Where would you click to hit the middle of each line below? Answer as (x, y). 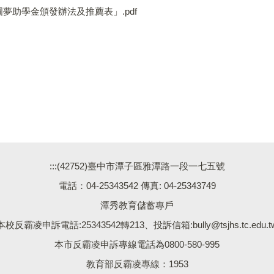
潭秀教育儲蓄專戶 (137, 205)
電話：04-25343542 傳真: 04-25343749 (137, 185)
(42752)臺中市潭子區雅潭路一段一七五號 (141, 166)
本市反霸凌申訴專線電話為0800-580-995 (137, 244)
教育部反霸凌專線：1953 (137, 264)
